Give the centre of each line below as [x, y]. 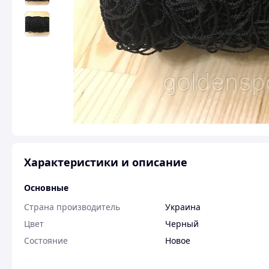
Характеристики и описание [106, 162]
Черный [182, 224]
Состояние [46, 240]
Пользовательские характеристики [103, 262]
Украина [183, 207]
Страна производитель [72, 207]
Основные [46, 188]
